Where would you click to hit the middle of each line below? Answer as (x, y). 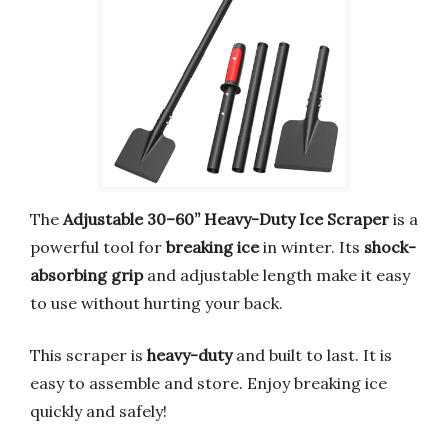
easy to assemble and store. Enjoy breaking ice (208, 382)
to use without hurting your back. (156, 302)
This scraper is (88, 354)
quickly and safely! (98, 410)
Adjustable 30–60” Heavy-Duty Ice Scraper (226, 218)
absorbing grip (86, 274)
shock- (390, 246)
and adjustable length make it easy (276, 274)
